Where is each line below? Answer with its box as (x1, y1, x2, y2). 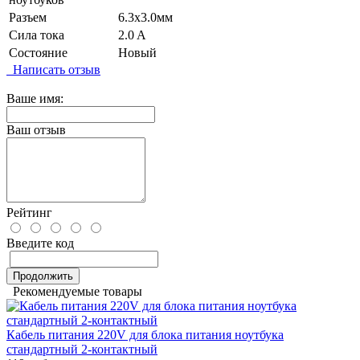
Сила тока (9, 28, 64, 43)
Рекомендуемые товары (6, 284, 142, 299)
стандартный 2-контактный (6, 342, 157, 357)
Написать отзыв (6, 63, 100, 77)
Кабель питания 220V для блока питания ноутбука (6, 328, 284, 342)
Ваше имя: (6, 92, 63, 106)
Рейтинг (6, 206, 52, 220)
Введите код (6, 236, 74, 251)
